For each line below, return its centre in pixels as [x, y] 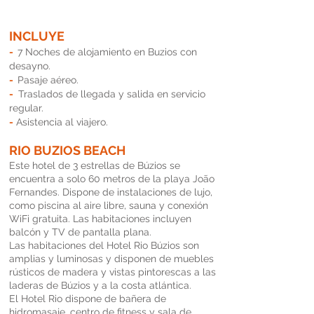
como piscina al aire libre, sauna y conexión [109, 205]
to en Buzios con [159, 52]
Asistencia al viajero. [61, 122]
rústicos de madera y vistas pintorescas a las [112, 272]
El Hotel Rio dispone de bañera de [88, 299]
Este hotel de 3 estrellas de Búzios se [95, 165]
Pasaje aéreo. [49, 80]
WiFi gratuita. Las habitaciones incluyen [100, 219]
